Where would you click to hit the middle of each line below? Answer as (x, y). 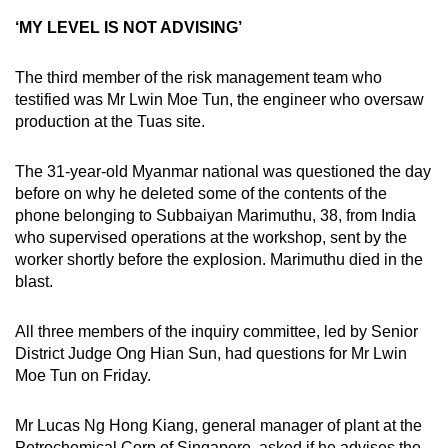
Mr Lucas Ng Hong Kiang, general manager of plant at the (218, 426)
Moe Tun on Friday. (83, 376)
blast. (34, 282)
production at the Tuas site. (110, 122)
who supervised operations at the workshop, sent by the (211, 238)
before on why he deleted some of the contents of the (201, 194)
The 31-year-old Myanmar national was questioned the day (223, 172)
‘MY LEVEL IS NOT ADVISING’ (128, 28)
